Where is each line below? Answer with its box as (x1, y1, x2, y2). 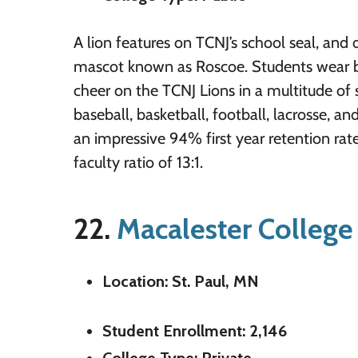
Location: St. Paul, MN (102, 272, 259, 292)
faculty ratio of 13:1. (74, 153, 203, 173)
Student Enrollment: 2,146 (102, 321, 287, 341)
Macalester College (117, 211, 353, 247)
